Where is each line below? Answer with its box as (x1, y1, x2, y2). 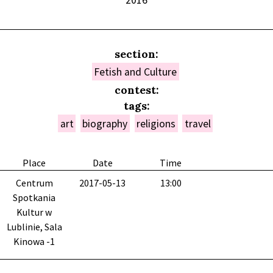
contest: (114, 82, 159, 97)
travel (184, 116, 211, 130)
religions (136, 116, 176, 130)
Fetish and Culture (94, 65, 177, 79)
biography (82, 116, 128, 130)
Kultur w (16, 206, 52, 219)
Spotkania (13, 191, 55, 204)
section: (115, 46, 158, 61)
